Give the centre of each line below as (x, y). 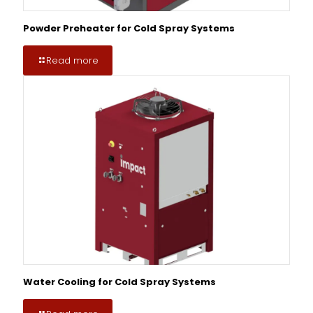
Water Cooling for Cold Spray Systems (119, 282)
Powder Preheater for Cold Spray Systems (129, 28)
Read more (72, 60)
